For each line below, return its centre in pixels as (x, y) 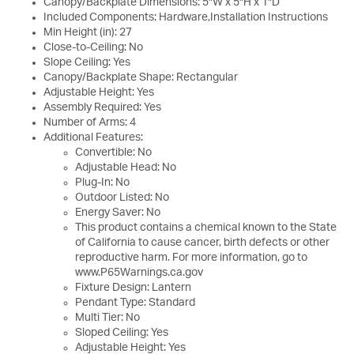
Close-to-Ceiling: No (93, 48)
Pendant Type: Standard (135, 303)
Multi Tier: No (107, 318)
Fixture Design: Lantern (133, 288)
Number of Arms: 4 (90, 123)
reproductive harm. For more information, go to (191, 258)
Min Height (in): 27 (88, 33)
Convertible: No (113, 153)
